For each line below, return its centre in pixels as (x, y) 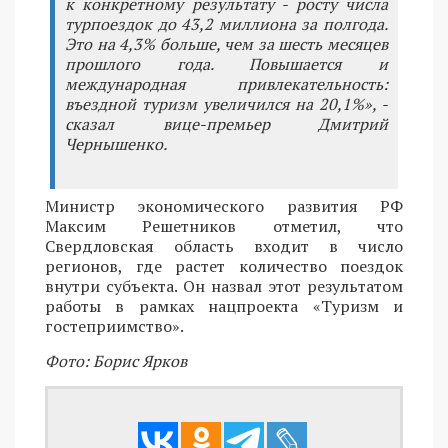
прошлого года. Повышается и (226, 63)
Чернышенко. (116, 143)
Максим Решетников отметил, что (224, 225)
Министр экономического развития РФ (224, 205)
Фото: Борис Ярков (116, 360)
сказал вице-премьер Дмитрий (226, 123)
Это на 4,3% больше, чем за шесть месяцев (226, 43)
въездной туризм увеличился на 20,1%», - (226, 103)
